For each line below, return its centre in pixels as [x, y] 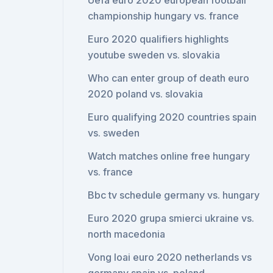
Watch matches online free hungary [169, 156]
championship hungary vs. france [164, 16]
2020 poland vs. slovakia [146, 94]
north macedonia [127, 234]
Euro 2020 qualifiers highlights [158, 39]
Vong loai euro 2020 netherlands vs [170, 257]
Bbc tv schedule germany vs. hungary [174, 195]
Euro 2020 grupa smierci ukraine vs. [171, 218]
